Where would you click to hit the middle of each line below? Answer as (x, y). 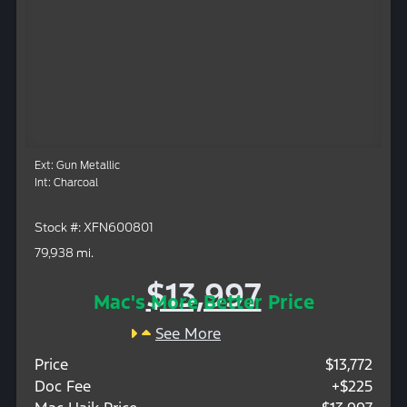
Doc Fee (63, 387)
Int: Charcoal (66, 183)
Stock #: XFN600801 (94, 227)
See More (188, 334)
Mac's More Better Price (203, 303)
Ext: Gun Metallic (77, 166)
